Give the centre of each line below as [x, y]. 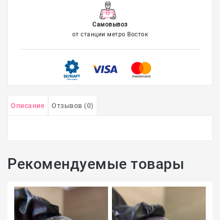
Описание [28, 106]
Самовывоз [110, 25]
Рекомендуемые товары [96, 164]
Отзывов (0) [73, 106]
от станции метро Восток [110, 35]
